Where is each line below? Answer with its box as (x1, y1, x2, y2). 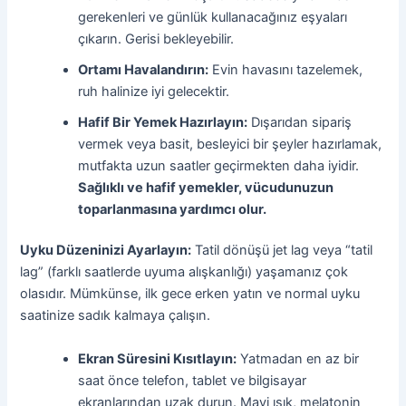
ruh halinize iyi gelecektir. (78, 82, 230, 100)
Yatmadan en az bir (237, 350, 360, 367)
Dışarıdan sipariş (247, 113, 353, 130)
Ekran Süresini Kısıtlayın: (78, 350, 237, 367)
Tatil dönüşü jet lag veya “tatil (191, 242, 373, 259)
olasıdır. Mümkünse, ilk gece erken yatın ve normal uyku (20, 285, 361, 303)
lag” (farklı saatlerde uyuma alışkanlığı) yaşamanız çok (20, 264, 349, 281)
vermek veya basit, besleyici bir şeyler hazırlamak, (78, 135, 382, 152)
